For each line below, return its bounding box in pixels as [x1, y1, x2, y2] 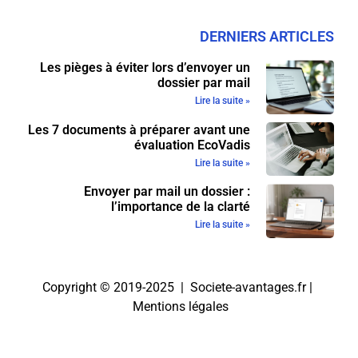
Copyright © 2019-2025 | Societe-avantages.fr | [42, 279, 316, 295]
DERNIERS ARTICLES [200, 28, 334, 46]
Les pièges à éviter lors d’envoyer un [39, 60, 250, 76]
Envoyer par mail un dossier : [83, 184, 250, 200]
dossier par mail [157, 75, 250, 91]
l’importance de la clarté [110, 199, 250, 215]
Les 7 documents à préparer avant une [27, 121, 250, 137]
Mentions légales [133, 298, 229, 314]
